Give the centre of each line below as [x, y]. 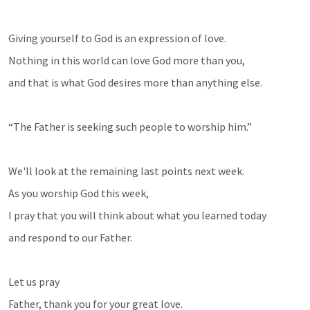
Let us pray [34, 282]
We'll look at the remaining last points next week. [126, 171]
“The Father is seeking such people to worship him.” [130, 127]
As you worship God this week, [80, 193]
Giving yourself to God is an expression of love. [118, 38]
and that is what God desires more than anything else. [135, 82]
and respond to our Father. [70, 237]
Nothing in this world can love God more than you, [128, 60]
